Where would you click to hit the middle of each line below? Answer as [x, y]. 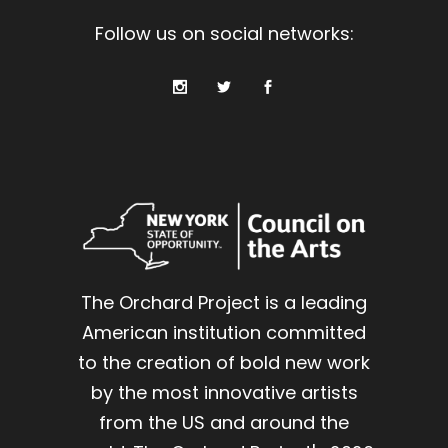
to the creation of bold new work [224, 363]
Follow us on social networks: [224, 34]
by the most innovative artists [224, 393]
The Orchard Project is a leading [224, 303]
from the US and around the [224, 423]
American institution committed [224, 333]
